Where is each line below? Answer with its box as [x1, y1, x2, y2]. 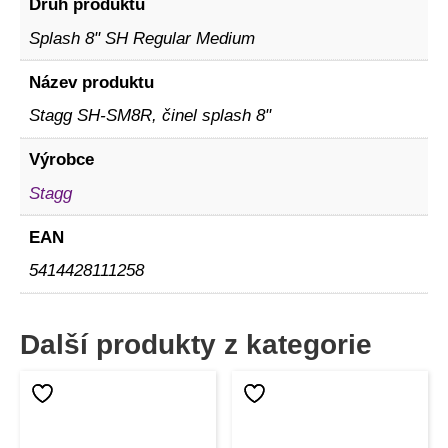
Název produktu [28, 72, 154, 92]
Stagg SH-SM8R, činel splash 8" [28, 106, 271, 126]
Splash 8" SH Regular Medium [28, 28, 255, 48]
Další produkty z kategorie [20, 329, 372, 361]
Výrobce [28, 150, 94, 170]
